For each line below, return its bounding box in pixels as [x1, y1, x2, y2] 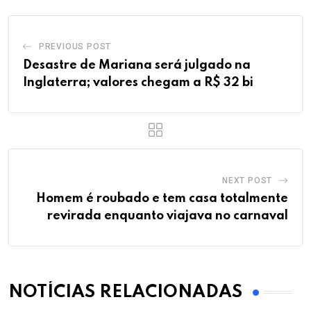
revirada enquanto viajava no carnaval [47, 209, 288, 222]
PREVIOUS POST [38, 41, 112, 51]
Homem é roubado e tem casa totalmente [36, 192, 288, 205]
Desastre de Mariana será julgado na [23, 58, 251, 72]
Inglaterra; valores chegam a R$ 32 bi [23, 76, 253, 89]
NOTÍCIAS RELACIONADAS [8, 283, 242, 301]
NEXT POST [221, 175, 273, 185]
